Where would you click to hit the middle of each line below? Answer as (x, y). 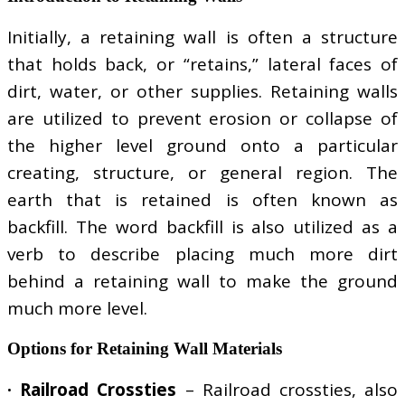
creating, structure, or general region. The (202, 173)
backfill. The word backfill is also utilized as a (202, 227)
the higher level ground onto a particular (202, 146)
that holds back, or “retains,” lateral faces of (202, 65)
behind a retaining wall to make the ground (202, 282)
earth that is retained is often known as (202, 200)
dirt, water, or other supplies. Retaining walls (202, 92)
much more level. (77, 309)
